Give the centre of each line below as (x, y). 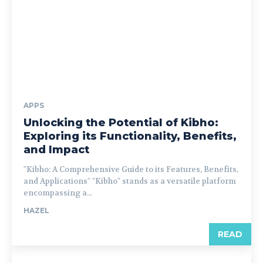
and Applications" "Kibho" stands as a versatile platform (130, 181)
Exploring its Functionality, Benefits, (130, 136)
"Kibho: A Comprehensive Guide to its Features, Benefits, (131, 169)
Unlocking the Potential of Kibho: (121, 122)
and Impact (56, 149)
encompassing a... (58, 193)
